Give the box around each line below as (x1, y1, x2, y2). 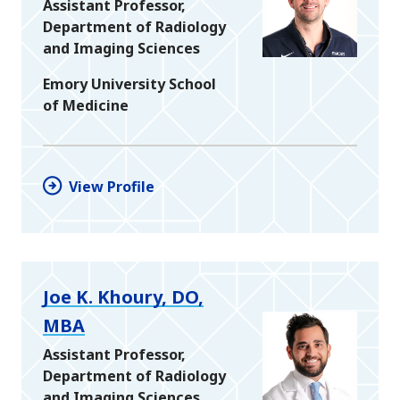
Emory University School (43, 74, 216, 95)
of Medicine (43, 96, 129, 116)
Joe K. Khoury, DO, (43, 284, 204, 309)
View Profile (69, 176, 154, 196)
